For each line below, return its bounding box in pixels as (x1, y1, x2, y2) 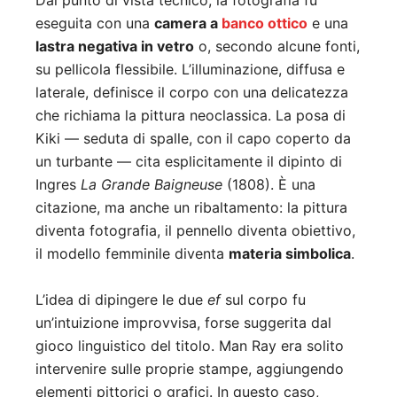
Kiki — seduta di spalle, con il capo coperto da (35, 129, 351, 148)
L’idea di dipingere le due (35, 291, 207, 309)
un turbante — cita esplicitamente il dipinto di (35, 152, 342, 171)
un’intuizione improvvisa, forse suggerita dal (35, 314, 331, 332)
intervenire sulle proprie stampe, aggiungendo (35, 360, 344, 378)
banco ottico (222, 14, 307, 33)
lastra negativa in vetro (35, 37, 194, 56)
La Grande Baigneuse (81, 175, 222, 194)
